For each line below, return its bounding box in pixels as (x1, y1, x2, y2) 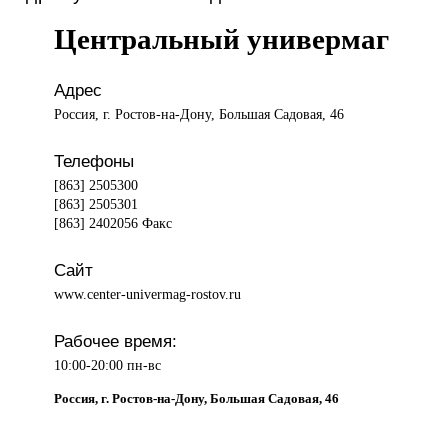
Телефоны (54, 150, 135, 171)
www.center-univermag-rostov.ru (54, 285, 242, 302)
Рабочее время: (54, 330, 178, 351)
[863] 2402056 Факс (54, 214, 173, 231)
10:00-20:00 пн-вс (54, 356, 162, 373)
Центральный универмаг (54, 23, 390, 56)
